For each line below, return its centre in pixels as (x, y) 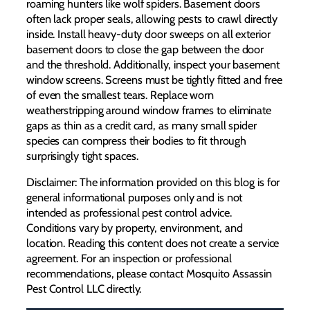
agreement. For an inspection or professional (129, 258)
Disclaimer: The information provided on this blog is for (153, 182)
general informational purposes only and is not (135, 198)
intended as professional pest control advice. (129, 213)
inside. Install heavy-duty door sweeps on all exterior (148, 34)
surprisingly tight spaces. (82, 156)
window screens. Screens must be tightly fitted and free (154, 80)
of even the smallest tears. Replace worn (120, 95)
